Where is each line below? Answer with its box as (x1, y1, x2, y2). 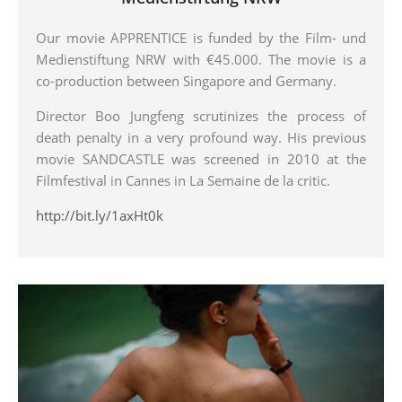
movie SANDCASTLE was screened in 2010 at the (36, 149, 366, 168)
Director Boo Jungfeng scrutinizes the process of (36, 106, 366, 125)
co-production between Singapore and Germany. (36, 71, 336, 90)
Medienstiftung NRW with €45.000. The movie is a (36, 49, 366, 68)
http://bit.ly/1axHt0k (36, 205, 163, 224)
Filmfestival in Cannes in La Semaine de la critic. (36, 170, 330, 189)
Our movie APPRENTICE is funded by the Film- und (36, 28, 366, 47)
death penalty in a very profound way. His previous (36, 127, 366, 146)
